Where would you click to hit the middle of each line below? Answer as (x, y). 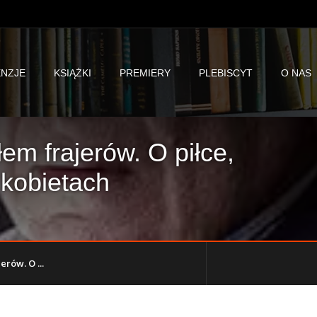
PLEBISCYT (226, 73)
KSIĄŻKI (73, 73)
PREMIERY (145, 73)
